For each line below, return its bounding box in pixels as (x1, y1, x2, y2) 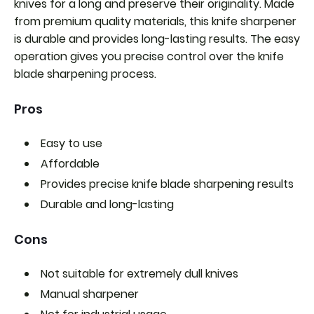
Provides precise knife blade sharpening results (41, 176, 294, 193)
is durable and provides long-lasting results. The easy (14, 31, 300, 48)
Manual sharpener (41, 286, 139, 303)
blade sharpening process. (14, 66, 156, 83)
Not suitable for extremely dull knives (41, 266, 238, 282)
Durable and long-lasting (41, 196, 174, 213)
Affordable (41, 156, 100, 172)
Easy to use (41, 135, 102, 152)
